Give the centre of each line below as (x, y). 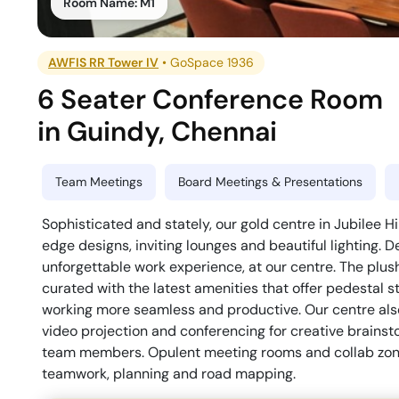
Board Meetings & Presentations (270, 181)
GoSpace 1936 (212, 62)
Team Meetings (99, 181)
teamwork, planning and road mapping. (169, 373)
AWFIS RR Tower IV (104, 62)
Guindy (113, 131)
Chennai (224, 131)
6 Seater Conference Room (211, 99)
